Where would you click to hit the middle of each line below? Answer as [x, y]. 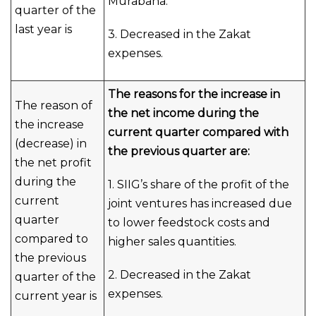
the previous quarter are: [179, 151]
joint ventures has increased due [200, 203]
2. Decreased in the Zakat [180, 275]
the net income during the [183, 113]
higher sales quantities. [172, 242]
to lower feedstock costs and [189, 223]
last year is [43, 29]
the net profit [53, 163]
